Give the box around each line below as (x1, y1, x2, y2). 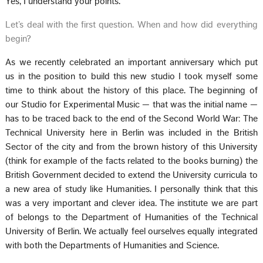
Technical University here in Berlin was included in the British (5, 127, 258, 137)
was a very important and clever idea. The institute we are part (5, 198, 258, 208)
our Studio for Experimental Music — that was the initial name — (5, 99, 258, 109)
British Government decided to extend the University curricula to (5, 170, 258, 180)
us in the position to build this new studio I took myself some (5, 71, 258, 81)
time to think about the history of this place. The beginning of (5, 85, 258, 95)
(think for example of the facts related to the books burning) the (5, 156, 258, 166)
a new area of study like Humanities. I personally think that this (5, 184, 258, 194)
